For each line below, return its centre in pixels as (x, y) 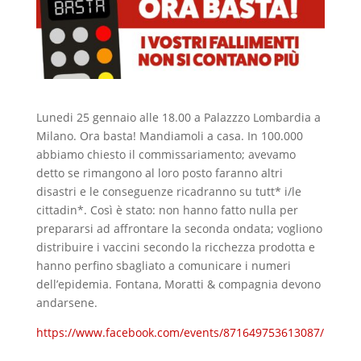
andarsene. (66, 302)
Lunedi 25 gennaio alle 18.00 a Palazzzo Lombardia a (178, 117)
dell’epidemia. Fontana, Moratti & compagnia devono (178, 284)
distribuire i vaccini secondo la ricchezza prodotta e (175, 247)
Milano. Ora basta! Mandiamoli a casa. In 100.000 (169, 135)
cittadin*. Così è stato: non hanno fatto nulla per (167, 210)
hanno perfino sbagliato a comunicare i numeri (163, 265)
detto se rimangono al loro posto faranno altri (159, 172)
